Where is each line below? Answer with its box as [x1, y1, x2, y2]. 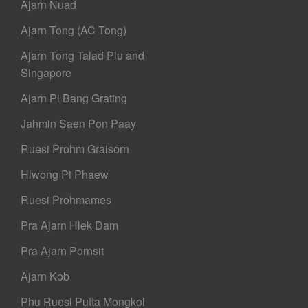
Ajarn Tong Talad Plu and [21, 47, 145, 64]
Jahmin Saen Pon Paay [21, 115, 137, 132]
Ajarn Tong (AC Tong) [21, 22, 127, 38]
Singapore [21, 65, 72, 81]
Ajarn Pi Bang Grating [21, 90, 128, 107]
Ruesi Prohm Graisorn [21, 141, 130, 157]
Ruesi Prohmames [21, 192, 112, 208]
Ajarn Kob [21, 268, 70, 285]
